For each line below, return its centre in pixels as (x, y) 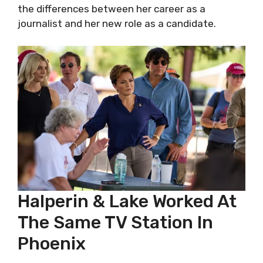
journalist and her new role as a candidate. (117, 23)
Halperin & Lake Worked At (127, 201)
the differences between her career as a (112, 9)
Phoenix (52, 244)
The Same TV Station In (115, 222)
